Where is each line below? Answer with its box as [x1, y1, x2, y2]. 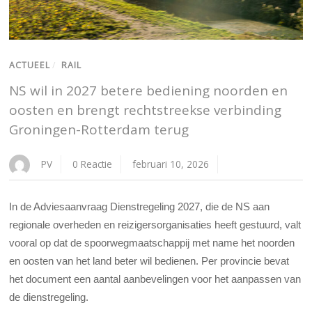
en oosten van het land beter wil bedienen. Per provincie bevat [9, 254, 290, 267]
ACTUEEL [9, 58, 51, 71]
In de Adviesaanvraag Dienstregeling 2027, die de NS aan [9, 200, 270, 212]
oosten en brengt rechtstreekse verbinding [9, 100, 282, 119]
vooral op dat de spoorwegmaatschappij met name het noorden [9, 236, 295, 249]
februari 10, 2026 [132, 157, 210, 171]
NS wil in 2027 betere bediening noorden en [9, 81, 288, 100]
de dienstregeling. [9, 290, 89, 303]
